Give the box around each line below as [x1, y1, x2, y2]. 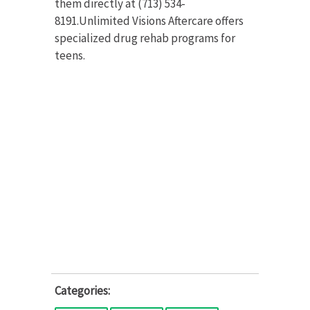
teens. [55, 47, 85, 63]
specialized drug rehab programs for [55, 30, 235, 46]
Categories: [55, 282, 110, 298]
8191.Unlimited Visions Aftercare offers [55, 12, 244, 28]
